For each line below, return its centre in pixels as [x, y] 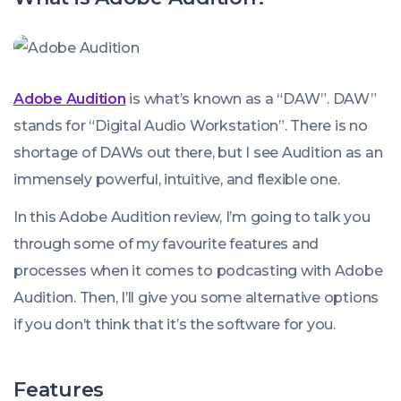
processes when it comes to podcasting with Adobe [198, 271]
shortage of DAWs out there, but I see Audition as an [198, 153]
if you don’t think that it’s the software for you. [175, 324]
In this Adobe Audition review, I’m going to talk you [192, 217]
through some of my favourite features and [166, 244]
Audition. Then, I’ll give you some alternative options [196, 298]
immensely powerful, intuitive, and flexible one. [177, 179]
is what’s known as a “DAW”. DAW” [251, 99]
